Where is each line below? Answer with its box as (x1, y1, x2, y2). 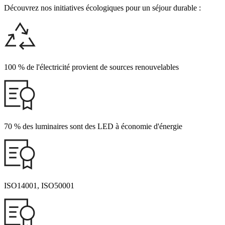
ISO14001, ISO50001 (4, 181, 74, 190)
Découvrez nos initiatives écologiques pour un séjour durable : (4, 3, 201, 12)
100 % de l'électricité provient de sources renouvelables (4, 62, 179, 71)
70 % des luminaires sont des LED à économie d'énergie (4, 122, 182, 131)
